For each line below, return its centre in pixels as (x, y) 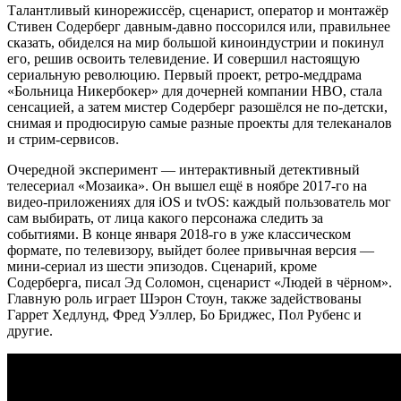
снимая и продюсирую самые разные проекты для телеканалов (200, 123)
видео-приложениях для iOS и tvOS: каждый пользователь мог (199, 201)
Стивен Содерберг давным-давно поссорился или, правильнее (199, 26)
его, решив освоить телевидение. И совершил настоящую (183, 58)
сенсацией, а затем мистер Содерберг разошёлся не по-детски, (197, 107)
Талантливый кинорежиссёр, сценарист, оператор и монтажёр (198, 10)
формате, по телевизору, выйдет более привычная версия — (191, 250)
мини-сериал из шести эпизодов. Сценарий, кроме (162, 266)
